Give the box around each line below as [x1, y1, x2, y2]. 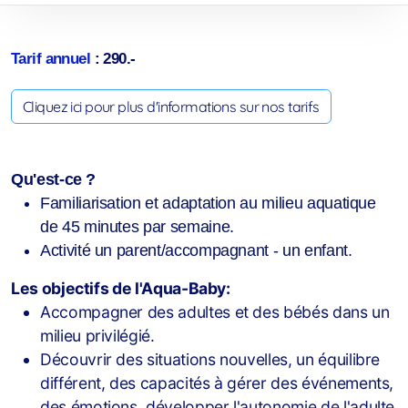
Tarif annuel [11, 49, 91, 67]
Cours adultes [8, 107, 94, 124]
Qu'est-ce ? [11, 170, 97, 189]
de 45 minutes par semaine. [40, 218, 234, 236]
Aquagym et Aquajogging [8, 66, 166, 84]
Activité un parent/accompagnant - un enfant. [40, 241, 352, 260]
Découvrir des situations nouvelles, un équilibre [40, 350, 381, 369]
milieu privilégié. [40, 326, 155, 345]
